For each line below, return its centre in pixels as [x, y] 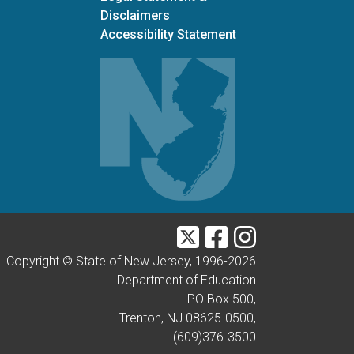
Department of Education [186, 280]
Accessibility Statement [168, 34]
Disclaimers [135, 15]
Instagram [284, 233]
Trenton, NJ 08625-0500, [187, 318]
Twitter [218, 233]
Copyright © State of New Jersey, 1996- [117, 261]
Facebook [255, 233]
